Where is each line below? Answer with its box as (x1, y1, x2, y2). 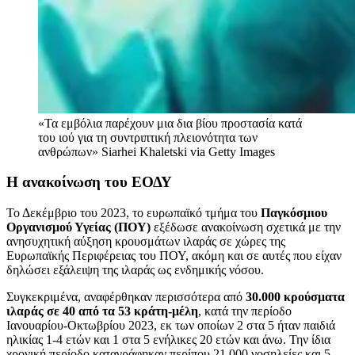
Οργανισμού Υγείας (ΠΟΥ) (6, 219, 151, 234)
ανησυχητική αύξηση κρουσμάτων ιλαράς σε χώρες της (6, 234, 285, 248)
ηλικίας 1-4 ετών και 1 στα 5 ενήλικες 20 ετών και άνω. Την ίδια (6, 332, 330, 346)
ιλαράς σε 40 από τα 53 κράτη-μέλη (6, 303, 198, 318)
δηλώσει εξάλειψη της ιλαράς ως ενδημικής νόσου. (6, 262, 264, 277)
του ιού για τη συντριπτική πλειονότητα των (38, 130, 258, 144)
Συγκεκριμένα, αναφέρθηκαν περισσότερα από (6, 289, 246, 303)
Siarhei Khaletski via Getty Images (101, 144, 275, 158)
